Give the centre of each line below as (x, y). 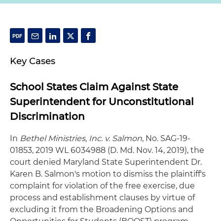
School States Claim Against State (94, 87)
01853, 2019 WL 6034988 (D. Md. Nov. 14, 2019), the (107, 150)
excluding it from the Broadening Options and (102, 209)
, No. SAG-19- (166, 138)
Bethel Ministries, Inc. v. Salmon (81, 138)
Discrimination (47, 116)
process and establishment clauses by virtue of (102, 198)
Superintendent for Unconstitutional (102, 102)
